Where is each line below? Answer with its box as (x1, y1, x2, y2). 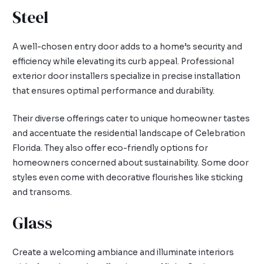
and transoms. (12, 187, 72, 197)
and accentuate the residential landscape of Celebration (12, 128, 246, 138)
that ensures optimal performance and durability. (12, 85, 215, 96)
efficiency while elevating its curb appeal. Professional (12, 56, 235, 67)
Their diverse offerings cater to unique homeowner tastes (12, 113, 250, 124)
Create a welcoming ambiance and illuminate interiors (12, 247, 235, 258)
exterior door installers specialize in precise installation (12, 71, 241, 81)
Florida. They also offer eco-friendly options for (12, 143, 209, 153)
